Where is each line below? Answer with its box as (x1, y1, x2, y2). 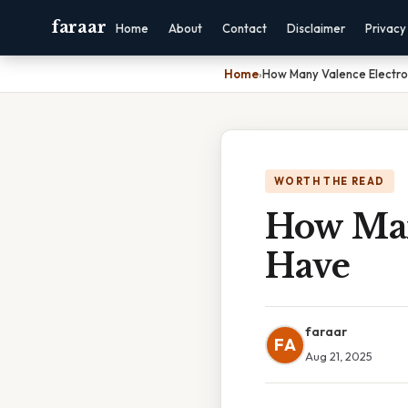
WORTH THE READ (274, 175, 385, 188)
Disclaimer (287, 21, 346, 36)
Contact (222, 21, 268, 36)
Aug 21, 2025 (305, 349, 372, 363)
